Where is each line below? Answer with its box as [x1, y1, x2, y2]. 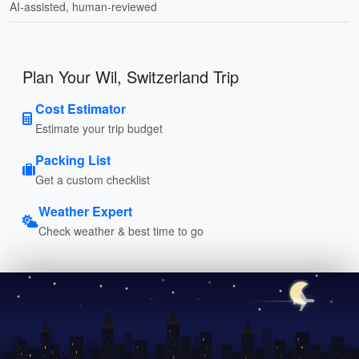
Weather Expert [38, 201, 132, 220]
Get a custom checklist [35, 171, 150, 188]
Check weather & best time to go [38, 222, 204, 239]
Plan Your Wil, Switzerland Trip [22, 64, 239, 88]
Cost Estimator [35, 99, 126, 118]
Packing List [35, 150, 111, 169]
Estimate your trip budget [35, 119, 163, 136]
